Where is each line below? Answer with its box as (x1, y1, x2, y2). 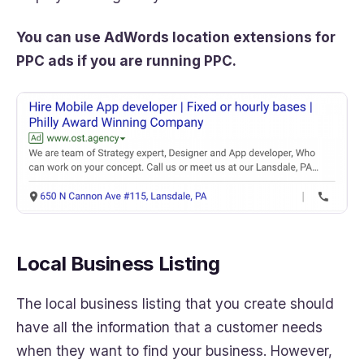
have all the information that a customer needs (16, 318, 323, 336)
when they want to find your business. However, (16, 341, 332, 359)
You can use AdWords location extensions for (16, 28, 336, 45)
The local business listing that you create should (16, 294, 334, 312)
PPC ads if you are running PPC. (16, 51, 236, 69)
